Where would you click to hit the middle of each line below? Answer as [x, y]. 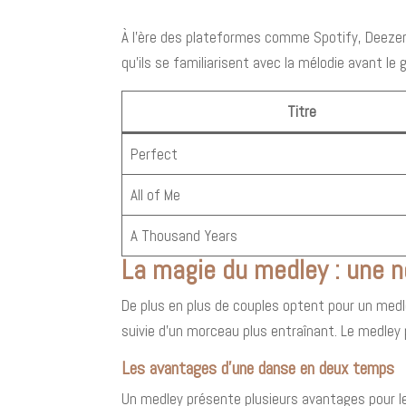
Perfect [154, 154]
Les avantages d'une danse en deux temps [258, 367]
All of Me [155, 194]
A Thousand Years [184, 235]
